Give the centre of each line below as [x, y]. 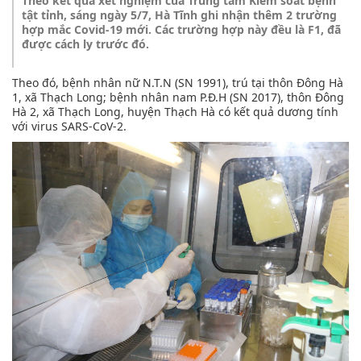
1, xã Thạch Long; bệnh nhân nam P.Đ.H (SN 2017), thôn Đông [178, 98]
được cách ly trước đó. [85, 44]
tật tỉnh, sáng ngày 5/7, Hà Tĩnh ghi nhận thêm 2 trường [179, 15]
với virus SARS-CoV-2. [69, 127]
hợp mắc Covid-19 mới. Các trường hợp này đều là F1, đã [181, 30]
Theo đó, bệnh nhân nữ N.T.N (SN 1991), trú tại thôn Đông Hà [178, 83]
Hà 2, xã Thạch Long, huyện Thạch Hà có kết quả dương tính [175, 112]
